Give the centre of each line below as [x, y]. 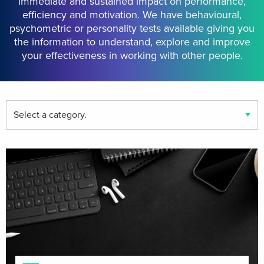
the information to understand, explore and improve [132, 42]
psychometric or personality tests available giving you [132, 28]
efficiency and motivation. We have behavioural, [132, 14]
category [24, 148]
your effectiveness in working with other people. [132, 55]
